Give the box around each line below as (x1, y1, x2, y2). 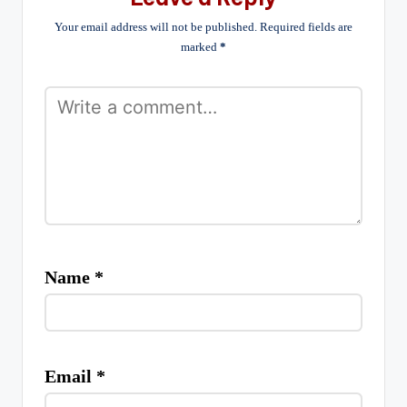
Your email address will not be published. (55, 20, 257, 34)
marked (181, 40, 220, 54)
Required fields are (260, 20, 352, 34)
